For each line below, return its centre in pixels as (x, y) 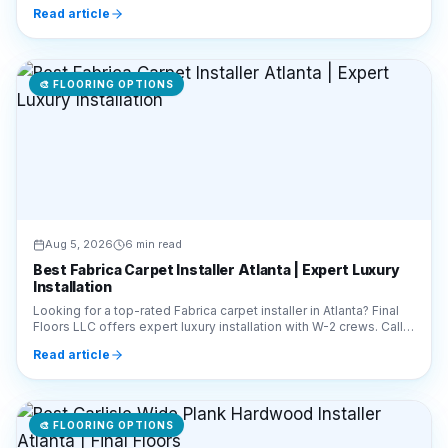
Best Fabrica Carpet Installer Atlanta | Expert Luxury (217, 196)
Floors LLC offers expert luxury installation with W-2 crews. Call (218, 253)
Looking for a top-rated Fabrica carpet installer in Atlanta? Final (216, 237)
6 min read (153, 171)
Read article (71, 281)
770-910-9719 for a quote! (111, 269)
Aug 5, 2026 (79, 171)
